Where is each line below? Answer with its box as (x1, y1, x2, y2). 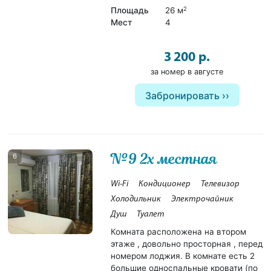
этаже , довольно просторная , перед (111, 239, 263, 249)
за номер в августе (151, 67, 223, 77)
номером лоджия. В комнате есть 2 (111, 251, 255, 261)
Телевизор (201, 180, 240, 189)
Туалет (137, 210, 165, 220)
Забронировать (145, 90, 220, 102)
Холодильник (111, 195, 162, 204)
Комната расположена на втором (111, 227, 247, 237)
